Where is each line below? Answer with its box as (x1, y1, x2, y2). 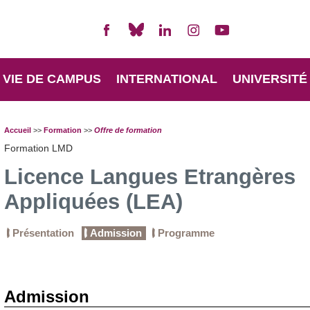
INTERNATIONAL (116, 72, 217, 86)
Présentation (12, 226, 74, 239)
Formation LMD (3, 143, 73, 154)
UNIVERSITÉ (232, 72, 307, 86)
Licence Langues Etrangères (3, 165, 295, 190)
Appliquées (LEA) (3, 190, 183, 215)
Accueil (3, 125, 31, 134)
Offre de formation (93, 125, 162, 134)
